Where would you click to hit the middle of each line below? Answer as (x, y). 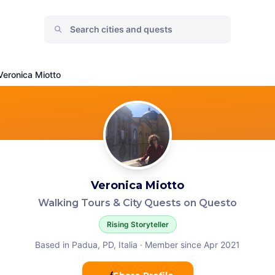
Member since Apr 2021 (192, 245)
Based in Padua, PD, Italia (86, 245)
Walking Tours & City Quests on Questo (137, 203)
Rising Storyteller (137, 224)
